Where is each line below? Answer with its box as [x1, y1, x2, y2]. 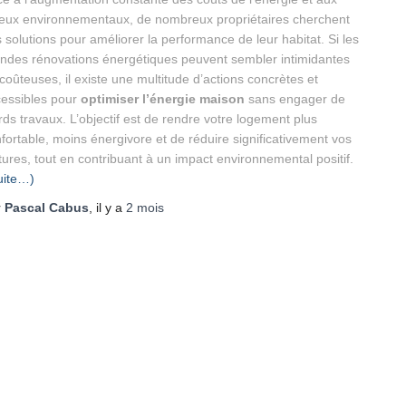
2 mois [126, 200, 164, 215]
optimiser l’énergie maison [81, 92, 245, 106]
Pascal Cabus [5, 200, 89, 215]
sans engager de [248, 92, 345, 106]
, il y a [89, 200, 126, 215]
